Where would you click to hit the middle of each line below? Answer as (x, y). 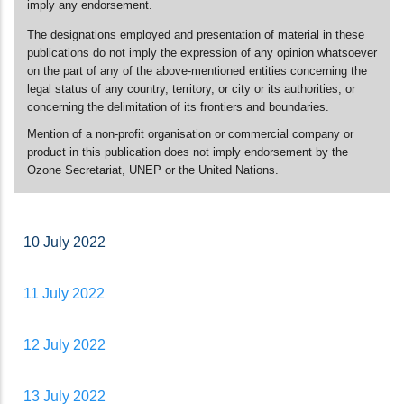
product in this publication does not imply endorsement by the (188, 152)
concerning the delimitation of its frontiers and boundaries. (178, 107)
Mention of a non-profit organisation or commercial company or (190, 134)
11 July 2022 (64, 294)
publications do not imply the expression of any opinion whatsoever (202, 53)
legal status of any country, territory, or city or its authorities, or (191, 89)
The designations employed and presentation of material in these (196, 35)
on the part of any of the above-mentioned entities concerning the (197, 71)
